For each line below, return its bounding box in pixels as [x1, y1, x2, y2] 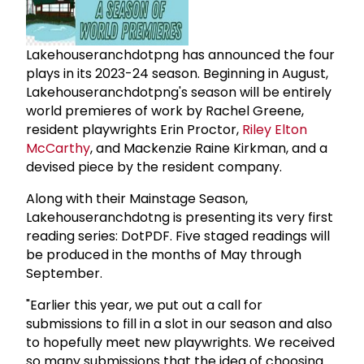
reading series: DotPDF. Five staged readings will [26, 226, 330, 245]
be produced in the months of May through [26, 245, 301, 264]
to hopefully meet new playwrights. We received [26, 332, 335, 352]
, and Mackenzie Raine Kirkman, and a [90, 138, 327, 158]
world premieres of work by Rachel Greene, [26, 101, 304, 120]
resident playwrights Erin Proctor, [26, 119, 242, 139]
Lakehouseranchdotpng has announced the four [26, 45, 335, 64]
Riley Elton [242, 119, 307, 139]
